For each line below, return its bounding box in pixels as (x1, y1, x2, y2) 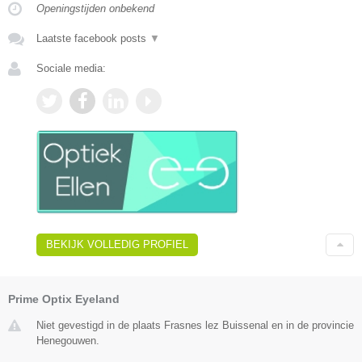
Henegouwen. (36, 335, 99, 347)
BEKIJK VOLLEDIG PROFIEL (46, 238, 188, 251)
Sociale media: (36, 61, 106, 74)
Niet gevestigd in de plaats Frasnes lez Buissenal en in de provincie (36, 319, 354, 332)
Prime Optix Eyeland (8, 293, 120, 306)
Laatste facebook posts (36, 32, 149, 44)
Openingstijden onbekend (36, 2, 154, 15)
